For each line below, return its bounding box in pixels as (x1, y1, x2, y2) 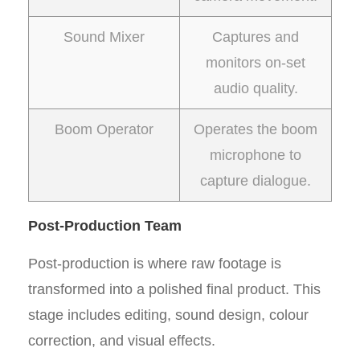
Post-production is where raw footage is (28, 256, 281, 272)
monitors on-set (206, 55, 305, 71)
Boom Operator (55, 121, 153, 137)
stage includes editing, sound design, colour (28, 307, 309, 323)
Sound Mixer (63, 29, 145, 45)
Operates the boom (194, 121, 317, 137)
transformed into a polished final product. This (28, 281, 321, 297)
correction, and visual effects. (28, 333, 215, 349)
